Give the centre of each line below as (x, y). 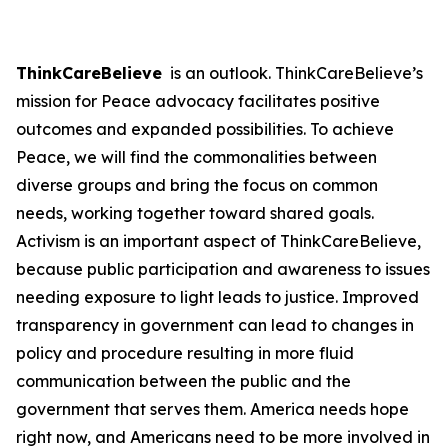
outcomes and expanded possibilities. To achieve (205, 129)
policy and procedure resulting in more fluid (185, 353)
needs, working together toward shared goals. (195, 213)
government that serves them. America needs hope (212, 409)
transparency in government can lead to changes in (215, 325)
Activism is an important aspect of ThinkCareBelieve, (218, 241)
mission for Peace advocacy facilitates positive (198, 101)
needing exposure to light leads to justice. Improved (217, 297)
